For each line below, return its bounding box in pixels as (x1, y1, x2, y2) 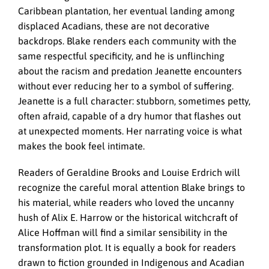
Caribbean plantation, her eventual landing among (18, 5, 235, 16)
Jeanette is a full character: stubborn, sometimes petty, (18, 95, 250, 106)
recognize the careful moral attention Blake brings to (18, 181, 245, 193)
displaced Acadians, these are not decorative (18, 20, 210, 31)
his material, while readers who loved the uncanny (18, 196, 234, 208)
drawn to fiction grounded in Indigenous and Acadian (18, 256, 244, 268)
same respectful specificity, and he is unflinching (18, 50, 225, 61)
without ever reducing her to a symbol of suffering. (18, 80, 234, 91)
